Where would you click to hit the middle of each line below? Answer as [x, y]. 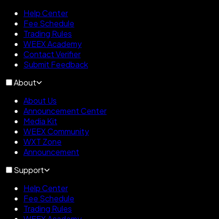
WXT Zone [43, 141]
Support [29, 170]
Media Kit [40, 121]
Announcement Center [65, 110]
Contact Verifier [52, 54]
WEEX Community [56, 131]
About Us [40, 100]
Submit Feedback [56, 64]
